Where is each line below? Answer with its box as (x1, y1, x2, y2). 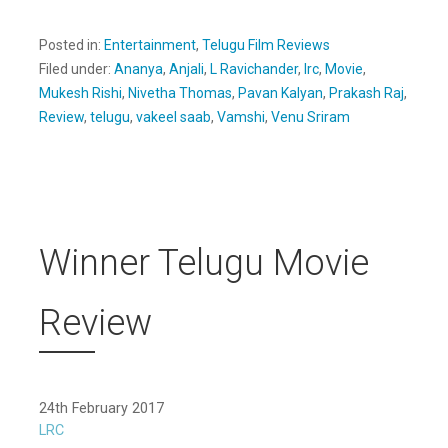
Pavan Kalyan (238, 84, 323, 101)
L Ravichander (210, 60, 298, 77)
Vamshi (217, 108, 265, 125)
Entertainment (104, 36, 196, 53)
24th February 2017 (39, 399, 164, 417)
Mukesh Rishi (39, 84, 122, 101)
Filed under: (39, 60, 114, 77)
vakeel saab (136, 108, 211, 125)
